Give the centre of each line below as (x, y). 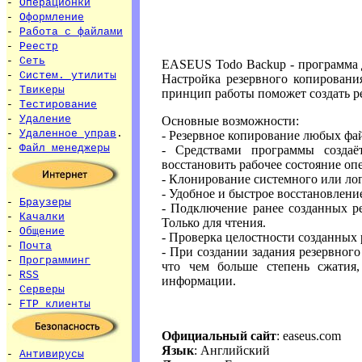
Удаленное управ (68, 134)
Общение (42, 232)
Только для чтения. (214, 222)
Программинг (55, 261)
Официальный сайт (219, 335)
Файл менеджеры (65, 148)
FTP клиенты (55, 304)
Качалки (42, 217)
